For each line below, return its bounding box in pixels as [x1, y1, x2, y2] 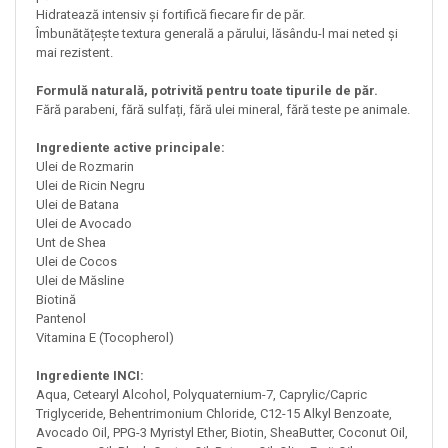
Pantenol [36, 310, 86, 326]
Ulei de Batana [36, 196, 122, 212]
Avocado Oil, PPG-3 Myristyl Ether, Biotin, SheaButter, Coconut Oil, [36, 424, 408, 440]
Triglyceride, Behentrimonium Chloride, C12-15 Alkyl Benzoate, [36, 405, 392, 421]
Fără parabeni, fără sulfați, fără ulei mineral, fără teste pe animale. [36, 101, 410, 117]
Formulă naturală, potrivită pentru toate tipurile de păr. [36, 82, 381, 98]
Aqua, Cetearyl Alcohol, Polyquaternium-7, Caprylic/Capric [36, 386, 367, 402]
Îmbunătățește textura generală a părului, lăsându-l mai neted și [36, 25, 398, 41]
